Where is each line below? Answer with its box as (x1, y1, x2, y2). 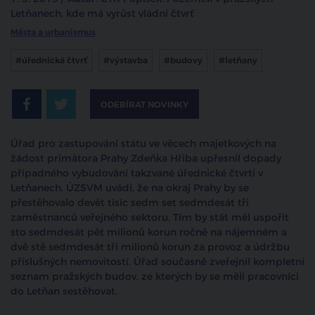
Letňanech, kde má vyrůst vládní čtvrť (11, 7, 194, 21)
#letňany (219, 55, 257, 67)
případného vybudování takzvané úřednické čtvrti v (11, 167, 263, 181)
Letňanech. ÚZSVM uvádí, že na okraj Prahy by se (11, 181, 249, 195)
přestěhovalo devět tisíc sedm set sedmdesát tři (11, 196, 249, 210)
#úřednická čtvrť (15, 55, 87, 67)
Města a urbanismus (11, 27, 96, 39)
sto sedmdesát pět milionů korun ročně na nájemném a (11, 226, 287, 240)
